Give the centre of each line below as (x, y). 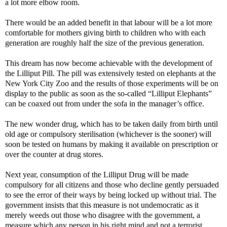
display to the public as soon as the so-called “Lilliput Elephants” (108, 93)
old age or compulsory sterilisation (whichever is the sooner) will (108, 134)
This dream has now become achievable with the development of (109, 63)
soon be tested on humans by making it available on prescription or (111, 144)
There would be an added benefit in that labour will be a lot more (109, 22)
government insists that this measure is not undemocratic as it (102, 205)
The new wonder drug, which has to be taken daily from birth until (111, 124)
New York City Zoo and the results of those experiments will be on (112, 83)
